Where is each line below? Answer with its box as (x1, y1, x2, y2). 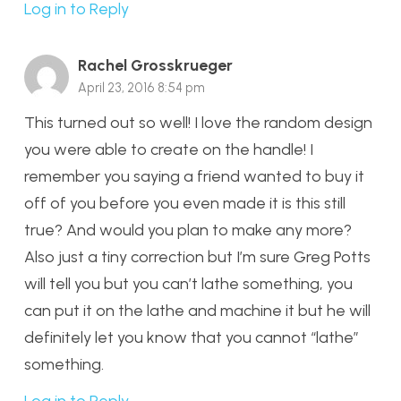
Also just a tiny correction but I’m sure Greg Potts (24, 246, 371, 267)
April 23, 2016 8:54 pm (78, 80, 205, 97)
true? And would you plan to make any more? (24, 219, 352, 240)
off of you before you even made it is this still (24, 192, 346, 213)
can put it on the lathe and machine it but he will (24, 300, 371, 320)
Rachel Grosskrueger (78, 55, 233, 76)
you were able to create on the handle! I (24, 139, 313, 159)
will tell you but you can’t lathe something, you (24, 273, 353, 294)
